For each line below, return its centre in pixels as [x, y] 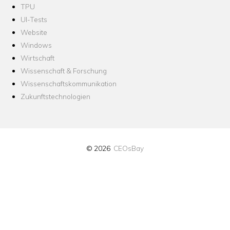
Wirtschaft [37, 58]
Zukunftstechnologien [55, 97]
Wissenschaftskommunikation [69, 84]
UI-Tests [34, 20]
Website [34, 32]
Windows [36, 45]
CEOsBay [129, 148]
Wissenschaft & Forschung [64, 71]
